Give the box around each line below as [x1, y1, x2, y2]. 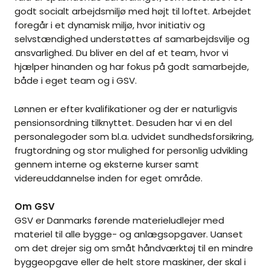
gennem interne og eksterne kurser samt [14, 158, 199, 171]
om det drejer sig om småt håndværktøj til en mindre [14, 242, 253, 255]
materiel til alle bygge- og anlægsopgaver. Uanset [14, 228, 243, 241]
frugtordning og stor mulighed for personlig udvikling [14, 144, 248, 157]
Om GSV [14, 200, 55, 213]
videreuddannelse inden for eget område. [14, 172, 202, 185]
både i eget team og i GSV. [14, 74, 137, 87]
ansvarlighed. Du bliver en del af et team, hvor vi [14, 46, 228, 60]
